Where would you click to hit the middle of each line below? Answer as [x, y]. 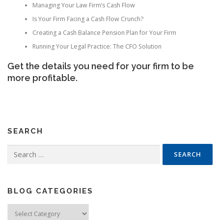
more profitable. [42, 78]
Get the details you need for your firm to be [101, 66]
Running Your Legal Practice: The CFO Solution [97, 46]
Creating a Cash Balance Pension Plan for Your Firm [104, 32]
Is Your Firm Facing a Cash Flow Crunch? [88, 19]
